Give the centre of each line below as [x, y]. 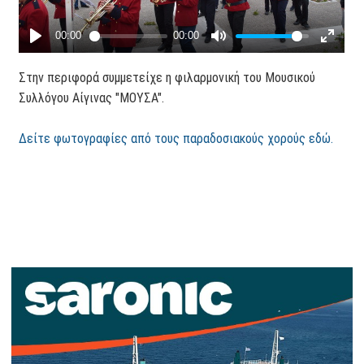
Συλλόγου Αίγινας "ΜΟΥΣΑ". [92, 97]
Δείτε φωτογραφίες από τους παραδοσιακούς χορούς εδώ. [176, 138]
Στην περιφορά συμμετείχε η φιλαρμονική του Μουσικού [167, 77]
